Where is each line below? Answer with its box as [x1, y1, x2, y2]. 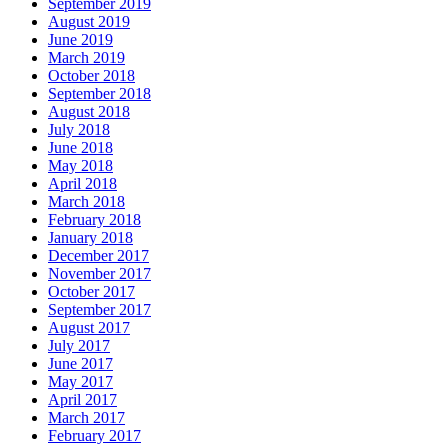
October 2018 [48, 67, 135, 85]
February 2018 [48, 211, 141, 229]
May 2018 [48, 157, 113, 175]
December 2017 [48, 247, 149, 265]
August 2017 [48, 319, 130, 337]
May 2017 [48, 373, 113, 391]
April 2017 [48, 391, 117, 409]
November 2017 [48, 265, 151, 283]
